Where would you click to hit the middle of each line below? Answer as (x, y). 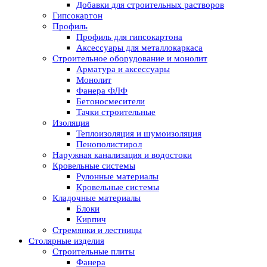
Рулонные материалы (117, 177)
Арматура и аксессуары (123, 69)
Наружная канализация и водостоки (122, 155)
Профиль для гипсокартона (129, 37)
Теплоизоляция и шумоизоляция (139, 134)
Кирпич (91, 220)
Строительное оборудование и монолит (130, 59)
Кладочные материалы (97, 198)
